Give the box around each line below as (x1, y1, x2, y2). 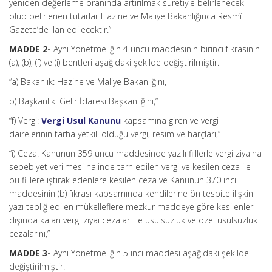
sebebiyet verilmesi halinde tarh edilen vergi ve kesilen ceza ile (9, 161, 251, 172)
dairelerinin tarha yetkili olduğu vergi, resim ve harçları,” (9, 128, 220, 140)
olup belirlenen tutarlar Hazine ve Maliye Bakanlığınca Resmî (9, 10, 242, 22)
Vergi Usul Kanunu (41, 115, 121, 126)
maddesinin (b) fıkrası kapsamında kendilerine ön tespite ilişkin (9, 188, 253, 199)
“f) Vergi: (9, 115, 41, 126)
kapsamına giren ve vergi (121, 115, 219, 126)
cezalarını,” (9, 228, 50, 239)
